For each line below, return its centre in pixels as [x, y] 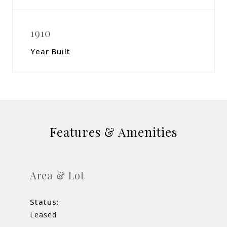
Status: [45, 201]
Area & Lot [57, 175]
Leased [43, 214]
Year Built [50, 51]
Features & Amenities [113, 132]
